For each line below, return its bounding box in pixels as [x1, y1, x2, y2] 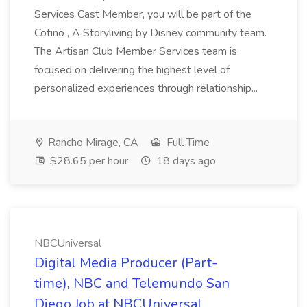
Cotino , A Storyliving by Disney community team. [34, 25, 267, 40]
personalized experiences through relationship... [34, 81, 260, 96]
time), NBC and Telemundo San [34, 274, 230, 293]
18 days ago [153, 153, 216, 169]
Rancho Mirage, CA [45, 135, 138, 150]
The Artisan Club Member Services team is [34, 44, 237, 59]
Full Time [164, 135, 210, 150]
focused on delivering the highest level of [34, 62, 230, 77]
